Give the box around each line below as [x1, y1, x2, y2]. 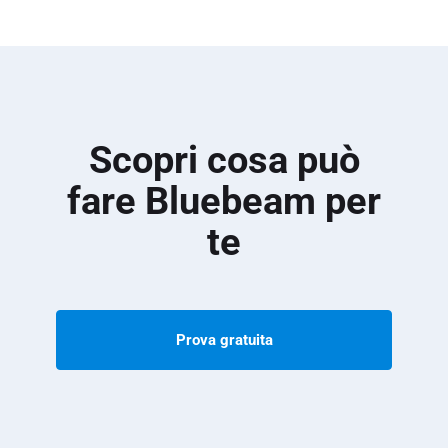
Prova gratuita [175, 330, 273, 349]
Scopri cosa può [88, 137, 360, 182]
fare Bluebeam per [67, 178, 381, 223]
